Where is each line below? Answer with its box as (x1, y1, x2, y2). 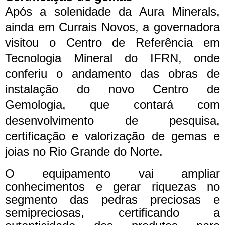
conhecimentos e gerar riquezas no (5, 180, 220, 194)
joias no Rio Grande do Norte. (5, 145, 163, 159)
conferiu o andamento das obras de (5, 67, 220, 81)
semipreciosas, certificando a (5, 206, 220, 220)
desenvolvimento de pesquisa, (5, 114, 220, 128)
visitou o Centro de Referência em (5, 36, 220, 50)
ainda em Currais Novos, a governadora (5, 20, 220, 34)
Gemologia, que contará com (5, 98, 220, 112)
